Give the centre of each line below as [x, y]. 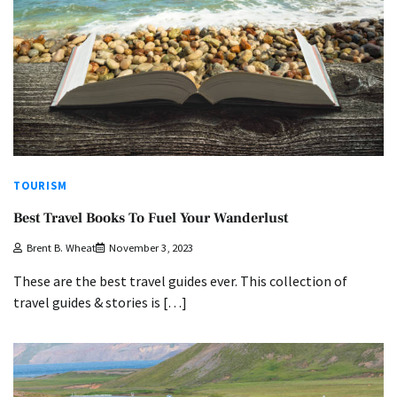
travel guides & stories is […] [100, 302]
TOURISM [40, 186]
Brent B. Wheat [61, 247]
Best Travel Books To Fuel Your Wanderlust [151, 218]
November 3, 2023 [151, 247]
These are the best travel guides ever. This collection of [180, 280]
